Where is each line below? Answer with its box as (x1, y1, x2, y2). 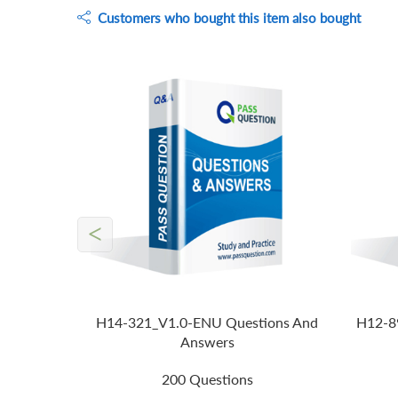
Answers (179, 333, 235, 351)
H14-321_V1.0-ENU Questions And (96, 314, 319, 331)
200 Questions (161, 370, 253, 388)
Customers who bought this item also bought (91, 9, 361, 26)
